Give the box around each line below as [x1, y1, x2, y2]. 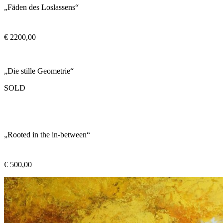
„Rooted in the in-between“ [4, 130, 90, 139]
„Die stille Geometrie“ [4, 66, 74, 75]
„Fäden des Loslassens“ [4, 2, 79, 11]
